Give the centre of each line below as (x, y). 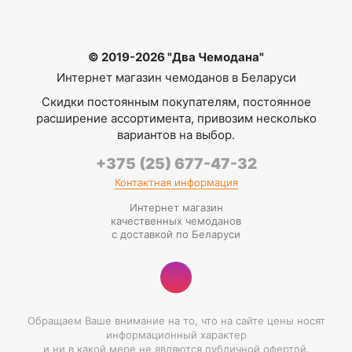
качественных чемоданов (176, 220)
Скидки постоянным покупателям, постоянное (176, 101)
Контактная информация (176, 182)
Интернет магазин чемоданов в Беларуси (176, 77)
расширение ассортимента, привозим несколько (176, 118)
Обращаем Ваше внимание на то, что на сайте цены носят (176, 320)
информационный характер (176, 334)
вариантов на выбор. (176, 134)
